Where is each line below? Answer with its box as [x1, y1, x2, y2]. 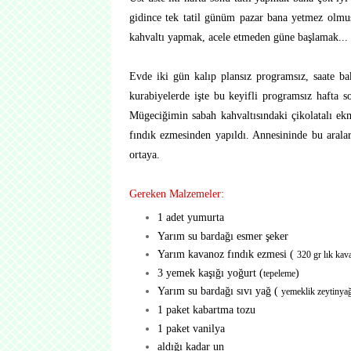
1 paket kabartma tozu [157, 302, 255, 316]
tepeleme [262, 267, 295, 279]
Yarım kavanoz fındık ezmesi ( [157, 248, 297, 261]
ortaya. [129, 148, 160, 161]
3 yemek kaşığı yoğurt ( [157, 266, 263, 279]
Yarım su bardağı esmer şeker [157, 229, 288, 242]
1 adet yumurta [157, 211, 224, 224]
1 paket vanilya [157, 321, 225, 335]
